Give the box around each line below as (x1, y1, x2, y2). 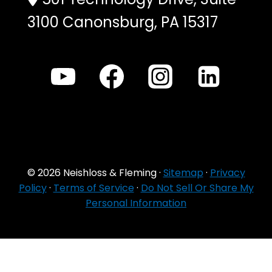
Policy (18, 181, 47, 195)
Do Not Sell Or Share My (140, 181, 254, 195)
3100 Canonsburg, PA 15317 (27, 12, 218, 32)
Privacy (209, 166, 245, 180)
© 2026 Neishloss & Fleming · (27, 166, 163, 180)
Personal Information (86, 196, 186, 210)
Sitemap (163, 166, 203, 180)
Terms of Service (53, 181, 134, 195)
